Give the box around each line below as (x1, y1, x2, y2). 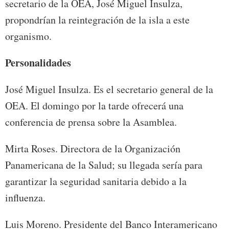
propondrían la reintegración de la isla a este (5, 13, 190, 27)
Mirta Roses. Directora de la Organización (5, 142, 180, 156)
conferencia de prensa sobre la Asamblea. (5, 115, 177, 129)
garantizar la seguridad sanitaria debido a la (5, 174, 187, 189)
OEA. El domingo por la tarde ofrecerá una (5, 99, 184, 113)
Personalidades (5, 55, 71, 71)
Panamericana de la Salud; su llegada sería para (5, 158, 202, 172)
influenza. (5, 191, 45, 205)
